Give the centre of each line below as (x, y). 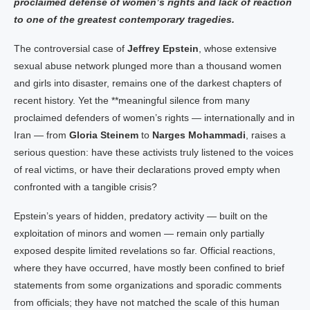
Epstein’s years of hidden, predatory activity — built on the (141, 216)
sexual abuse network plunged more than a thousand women (148, 66)
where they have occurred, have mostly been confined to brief (149, 268)
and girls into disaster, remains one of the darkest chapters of (148, 83)
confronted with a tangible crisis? (85, 187)
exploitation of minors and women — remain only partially (139, 233)
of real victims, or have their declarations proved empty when (147, 170)
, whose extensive (238, 48)
